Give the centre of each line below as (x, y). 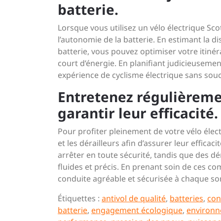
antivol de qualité (134, 198)
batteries (186, 198)
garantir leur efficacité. (138, 113)
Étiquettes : (80, 198)
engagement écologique (137, 210)
